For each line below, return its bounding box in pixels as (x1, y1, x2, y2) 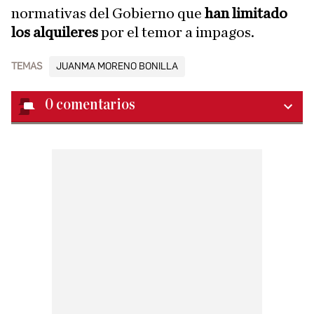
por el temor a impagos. (98, 25, 254, 40)
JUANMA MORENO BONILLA (56, 60, 178, 72)
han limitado (205, 6, 287, 21)
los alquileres (11, 25, 98, 40)
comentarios (56, 97, 135, 113)
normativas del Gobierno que (11, 6, 205, 21)
